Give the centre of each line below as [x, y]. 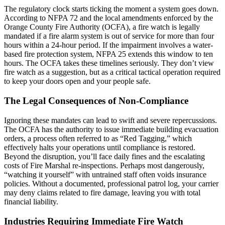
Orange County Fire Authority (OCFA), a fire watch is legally [102, 27]
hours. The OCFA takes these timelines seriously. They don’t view [109, 63]
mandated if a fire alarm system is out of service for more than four [109, 36]
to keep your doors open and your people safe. [77, 81]
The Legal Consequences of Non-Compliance [96, 101]
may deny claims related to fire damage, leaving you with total [102, 192]
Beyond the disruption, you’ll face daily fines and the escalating [104, 156]
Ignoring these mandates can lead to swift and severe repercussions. [110, 120]
